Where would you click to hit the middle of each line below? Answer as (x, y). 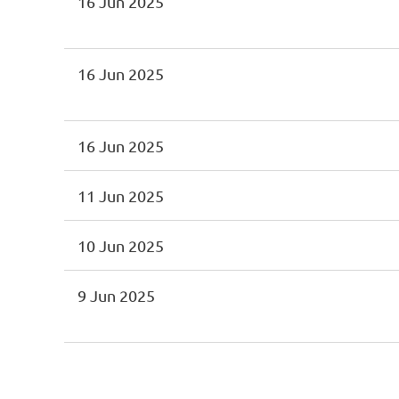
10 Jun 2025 (121, 245)
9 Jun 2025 (116, 295)
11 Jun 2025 (121, 195)
